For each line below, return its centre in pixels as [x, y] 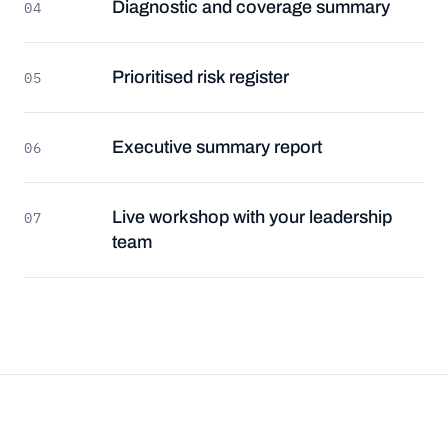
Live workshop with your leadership [252, 216]
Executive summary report [217, 146]
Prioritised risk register [200, 76]
